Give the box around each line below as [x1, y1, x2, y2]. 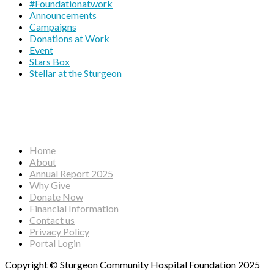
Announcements [29, 9, 97, 21]
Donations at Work [29, 32, 109, 44]
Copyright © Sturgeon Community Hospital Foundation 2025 [5, 259, 260, 270]
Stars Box [29, 56, 70, 67]
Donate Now [29, 191, 83, 202]
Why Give [29, 179, 70, 191]
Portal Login [29, 237, 81, 249]
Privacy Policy [29, 226, 89, 237]
